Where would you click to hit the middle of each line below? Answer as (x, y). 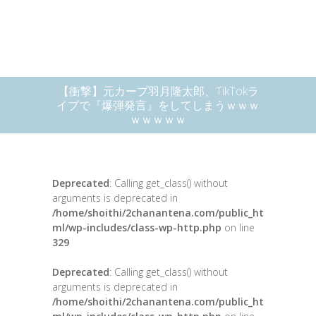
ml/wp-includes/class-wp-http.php (137, 227)
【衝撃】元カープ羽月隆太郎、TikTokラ (158, 91)
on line (238, 227)
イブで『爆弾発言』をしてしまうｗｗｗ (158, 105)
